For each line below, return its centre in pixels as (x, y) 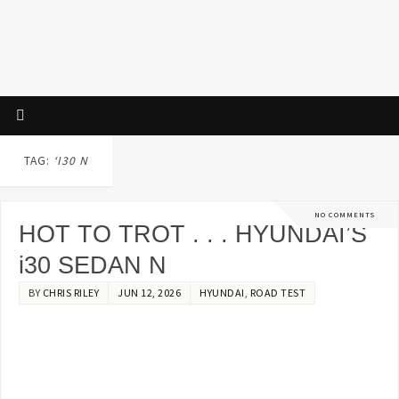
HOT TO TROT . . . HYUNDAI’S (193, 234)
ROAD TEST (278, 292)
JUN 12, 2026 (150, 292)
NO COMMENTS (345, 214)
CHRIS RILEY (71, 292)
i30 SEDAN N (93, 265)
